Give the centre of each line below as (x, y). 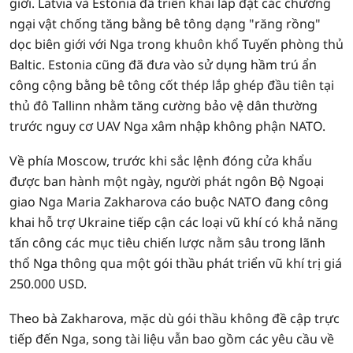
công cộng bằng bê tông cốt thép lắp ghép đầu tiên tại (172, 85)
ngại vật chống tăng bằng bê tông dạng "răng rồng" (165, 24)
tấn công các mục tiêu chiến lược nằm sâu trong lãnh (167, 243)
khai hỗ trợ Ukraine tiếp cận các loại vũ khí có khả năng (174, 222)
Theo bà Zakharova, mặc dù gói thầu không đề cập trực (175, 318)
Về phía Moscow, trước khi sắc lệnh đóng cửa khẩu (161, 161)
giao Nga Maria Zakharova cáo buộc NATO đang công (169, 202)
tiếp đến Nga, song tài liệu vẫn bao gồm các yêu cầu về (172, 339)
